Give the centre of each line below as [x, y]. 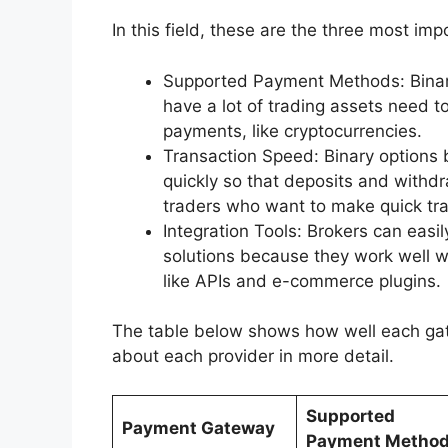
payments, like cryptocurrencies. [292, 130]
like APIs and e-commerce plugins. [302, 280]
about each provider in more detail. [253, 356]
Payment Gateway [198, 427]
